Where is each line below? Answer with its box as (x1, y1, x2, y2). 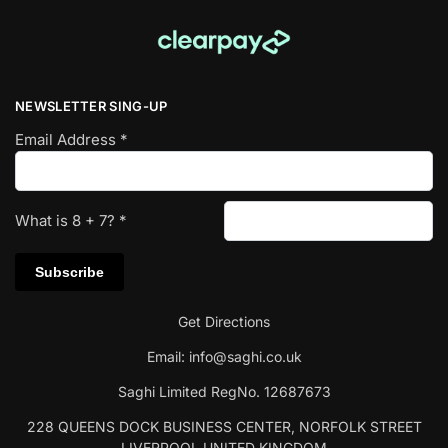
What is (15, 210, 72, 230)
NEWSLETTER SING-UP (15, 98, 168, 114)
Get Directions (178, 313, 270, 331)
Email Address (15, 129, 120, 149)
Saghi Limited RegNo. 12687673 (117, 383, 331, 401)
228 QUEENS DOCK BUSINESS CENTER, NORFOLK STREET (26, 418, 422, 436)
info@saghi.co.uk (188, 348, 302, 366)
